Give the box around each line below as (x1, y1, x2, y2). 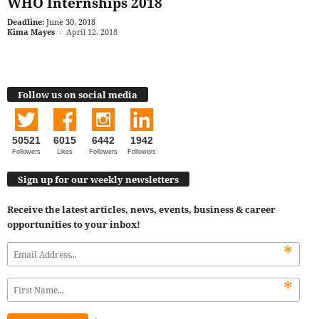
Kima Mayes (7, 26, 55, 38)
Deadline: (7, 16, 44, 28)
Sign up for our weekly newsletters (18, 173, 179, 187)
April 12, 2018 (66, 26, 117, 38)
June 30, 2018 (46, 16, 95, 28)
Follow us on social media (18, 88, 137, 101)
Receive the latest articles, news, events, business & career (7, 203, 276, 216)
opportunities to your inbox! (7, 218, 140, 231)
